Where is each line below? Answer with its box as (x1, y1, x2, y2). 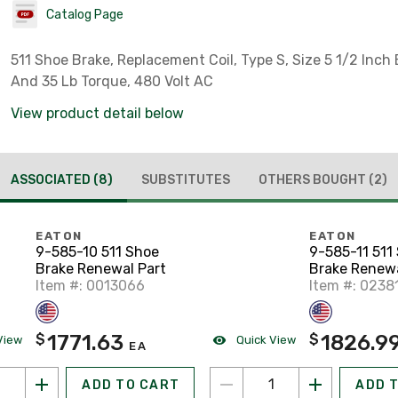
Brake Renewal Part (36, 259, 166, 277)
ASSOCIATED (11, 171, 93, 187)
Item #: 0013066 (36, 276, 145, 294)
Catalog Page (46, 6, 123, 22)
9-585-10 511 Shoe (36, 243, 159, 260)
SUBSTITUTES (141, 171, 230, 187)
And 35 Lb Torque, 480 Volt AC (11, 73, 213, 90)
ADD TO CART (82, 377, 179, 393)
